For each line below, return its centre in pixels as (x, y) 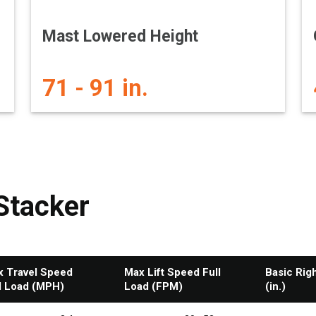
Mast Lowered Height (120, 36)
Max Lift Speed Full (172, 272)
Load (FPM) (153, 286)
